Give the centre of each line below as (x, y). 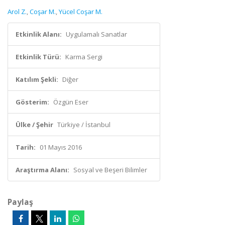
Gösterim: (32, 102)
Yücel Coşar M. (81, 12)
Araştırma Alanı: (42, 170)
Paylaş (20, 202)
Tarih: (26, 147)
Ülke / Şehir (34, 125)
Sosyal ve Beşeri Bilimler (110, 170)
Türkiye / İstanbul (84, 125)
